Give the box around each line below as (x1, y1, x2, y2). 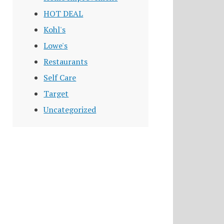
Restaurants (43, 56, 88, 67)
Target (43, 88, 69, 99)
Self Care (43, 72, 76, 83)
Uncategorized (43, 104, 96, 115)
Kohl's (43, 24, 66, 35)
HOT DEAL (43, 8, 83, 19)
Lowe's (43, 40, 68, 51)
